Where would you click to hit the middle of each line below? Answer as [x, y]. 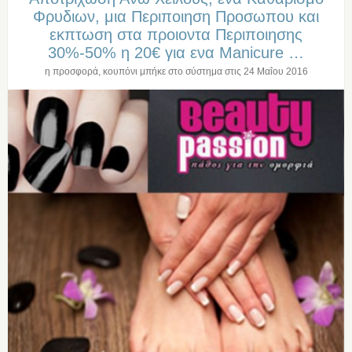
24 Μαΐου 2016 [275, 72]
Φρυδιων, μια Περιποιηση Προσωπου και [176, 17]
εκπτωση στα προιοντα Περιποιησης [176, 35]
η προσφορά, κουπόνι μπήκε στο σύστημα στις [144, 72]
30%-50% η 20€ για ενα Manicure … [176, 53]
